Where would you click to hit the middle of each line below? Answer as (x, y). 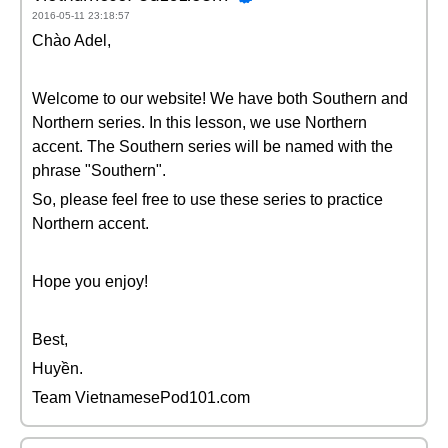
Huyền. (57, 368)
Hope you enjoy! (90, 281)
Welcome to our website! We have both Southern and (220, 98)
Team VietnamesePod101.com (141, 397)
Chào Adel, (71, 40)
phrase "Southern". (99, 170)
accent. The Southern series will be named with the (212, 146)
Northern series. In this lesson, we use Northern (199, 122)
